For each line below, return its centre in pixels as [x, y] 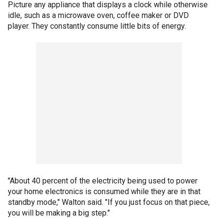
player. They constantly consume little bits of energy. [97, 26]
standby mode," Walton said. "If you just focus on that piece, [109, 202]
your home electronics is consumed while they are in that [104, 191]
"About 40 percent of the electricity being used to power [103, 181]
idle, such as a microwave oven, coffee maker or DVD [98, 15]
